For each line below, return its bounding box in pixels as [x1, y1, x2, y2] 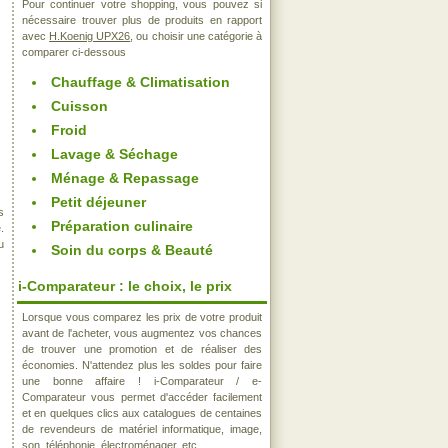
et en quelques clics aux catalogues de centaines [22, 407, 262, 419]
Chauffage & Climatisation [51, 74, 230, 90]
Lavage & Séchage [51, 146, 178, 162]
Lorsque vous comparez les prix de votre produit [22, 311, 262, 323]
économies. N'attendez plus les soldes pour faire [22, 359, 262, 371]
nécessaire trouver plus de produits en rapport [22, 14, 262, 26]
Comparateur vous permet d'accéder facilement [22, 391, 262, 403]
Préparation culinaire [51, 218, 193, 234]
